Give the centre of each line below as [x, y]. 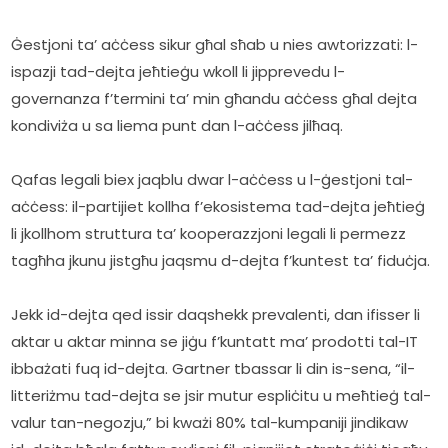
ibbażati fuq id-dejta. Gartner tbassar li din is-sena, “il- [213, 369]
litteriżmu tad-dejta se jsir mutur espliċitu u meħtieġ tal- [221, 396]
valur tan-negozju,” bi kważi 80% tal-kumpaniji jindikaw [210, 423]
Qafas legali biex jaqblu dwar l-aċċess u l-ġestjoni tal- [212, 180]
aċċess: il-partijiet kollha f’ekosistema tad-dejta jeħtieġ [218, 207]
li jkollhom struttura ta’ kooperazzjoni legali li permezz [209, 234]
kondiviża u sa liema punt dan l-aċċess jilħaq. [177, 126]
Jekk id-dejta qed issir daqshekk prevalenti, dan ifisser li [216, 315]
